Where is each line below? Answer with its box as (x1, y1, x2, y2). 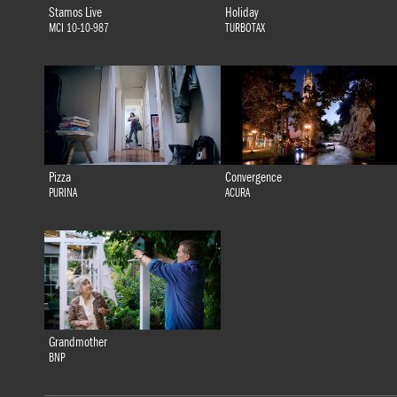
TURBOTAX (224, 21, 265, 36)
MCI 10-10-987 (48, 21, 109, 36)
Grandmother (48, 334, 107, 351)
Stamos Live (48, 4, 102, 21)
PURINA (48, 186, 77, 201)
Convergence (224, 169, 282, 186)
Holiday (224, 4, 259, 21)
